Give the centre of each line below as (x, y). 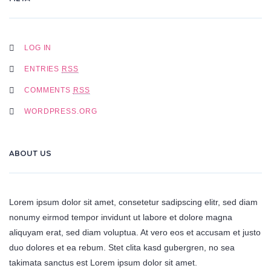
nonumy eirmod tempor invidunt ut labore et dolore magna (121, 217)
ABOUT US (30, 153)
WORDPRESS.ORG (61, 111)
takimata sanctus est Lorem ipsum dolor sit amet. (103, 263)
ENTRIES (43, 69)
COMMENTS (49, 90)
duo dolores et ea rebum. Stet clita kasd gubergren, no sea (122, 247)
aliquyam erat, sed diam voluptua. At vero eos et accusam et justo (135, 232)
